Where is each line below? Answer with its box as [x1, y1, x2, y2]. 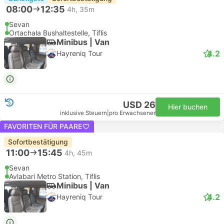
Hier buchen [168, 102, 207, 111]
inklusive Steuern [60, 109, 107, 116]
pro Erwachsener [109, 109, 155, 116]
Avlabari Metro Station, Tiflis [9, 172, 100, 180]
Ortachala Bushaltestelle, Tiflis [9, 28, 107, 37]
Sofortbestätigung [8, 137, 68, 146]
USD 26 [123, 99, 155, 110]
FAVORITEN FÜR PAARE [4, 122, 82, 130]
